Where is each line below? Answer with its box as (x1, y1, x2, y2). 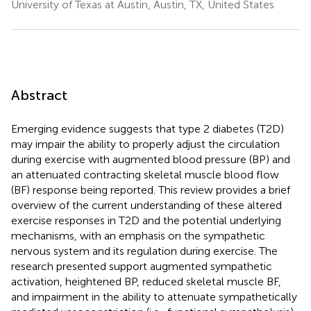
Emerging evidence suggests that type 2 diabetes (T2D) (11, 121, 284, 135)
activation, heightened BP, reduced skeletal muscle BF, (11, 274, 281, 288)
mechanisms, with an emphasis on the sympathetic (11, 228, 265, 242)
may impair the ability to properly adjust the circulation (11, 137, 280, 151)
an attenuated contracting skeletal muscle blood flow (11, 167, 279, 181)
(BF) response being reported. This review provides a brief (11, 183, 290, 196)
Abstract (11, 86, 67, 103)
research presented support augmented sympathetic (11, 259, 272, 273)
